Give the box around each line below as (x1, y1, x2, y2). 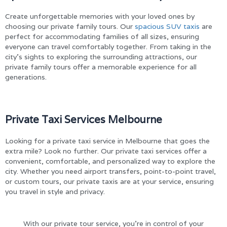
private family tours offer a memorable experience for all (5, 62, 197, 71)
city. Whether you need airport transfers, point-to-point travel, (5, 167, 216, 176)
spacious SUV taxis (135, 21, 200, 31)
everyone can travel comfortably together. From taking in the (5, 42, 211, 51)
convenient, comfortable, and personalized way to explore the (5, 157, 215, 166)
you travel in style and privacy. (5, 187, 105, 197)
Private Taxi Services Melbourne (5, 113, 162, 127)
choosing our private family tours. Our (5, 21, 135, 31)
